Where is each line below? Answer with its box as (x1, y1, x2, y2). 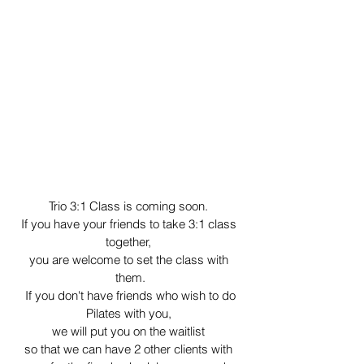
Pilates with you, (85, 305, 175, 322)
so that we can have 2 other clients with (24, 341, 236, 357)
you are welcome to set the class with (28, 252, 232, 268)
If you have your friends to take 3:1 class (20, 216, 240, 232)
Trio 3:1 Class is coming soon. (49, 198, 211, 214)
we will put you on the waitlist (52, 323, 208, 340)
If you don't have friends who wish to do (21, 288, 239, 304)
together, (106, 234, 154, 250)
